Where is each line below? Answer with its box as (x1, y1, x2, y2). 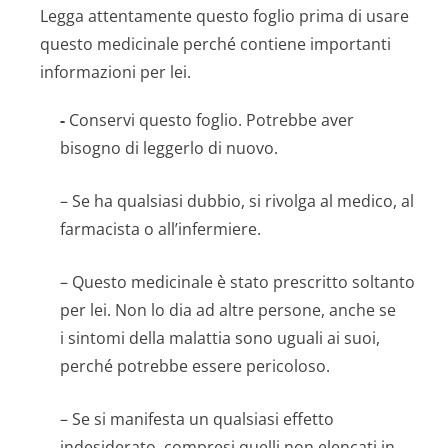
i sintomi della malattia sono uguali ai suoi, (60, 327, 380, 349)
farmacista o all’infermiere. (60, 218, 261, 240)
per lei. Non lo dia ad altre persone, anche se (60, 299, 396, 321)
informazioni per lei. (40, 61, 191, 83)
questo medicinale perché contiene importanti (40, 33, 391, 55)
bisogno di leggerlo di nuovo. (60, 137, 278, 159)
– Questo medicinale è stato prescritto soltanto (60, 271, 415, 293)
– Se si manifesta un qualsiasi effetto (60, 408, 334, 430)
